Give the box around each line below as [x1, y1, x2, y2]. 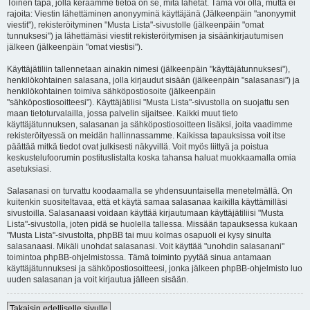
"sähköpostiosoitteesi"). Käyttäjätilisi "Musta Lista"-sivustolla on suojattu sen [7, 98, 289, 107]
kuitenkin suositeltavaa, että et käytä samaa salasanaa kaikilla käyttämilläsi [7, 197, 288, 207]
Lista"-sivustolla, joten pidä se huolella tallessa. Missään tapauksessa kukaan [7, 219, 298, 229]
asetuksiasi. [7, 164, 51, 174]
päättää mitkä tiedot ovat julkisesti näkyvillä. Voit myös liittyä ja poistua [7, 142, 268, 152]
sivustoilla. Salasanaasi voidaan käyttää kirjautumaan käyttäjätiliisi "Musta [7, 208, 284, 218]
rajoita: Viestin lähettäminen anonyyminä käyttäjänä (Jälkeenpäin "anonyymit [7, 9, 295, 19]
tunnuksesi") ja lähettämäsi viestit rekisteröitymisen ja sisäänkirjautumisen [7, 31, 284, 41]
